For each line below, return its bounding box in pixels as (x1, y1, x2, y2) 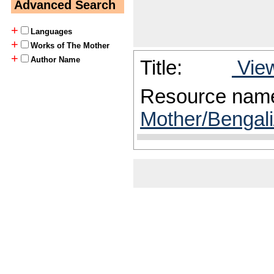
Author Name (31, 55, 80, 65)
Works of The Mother (31, 41, 109, 51)
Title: (140, 57, 188, 79)
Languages (31, 27, 72, 37)
